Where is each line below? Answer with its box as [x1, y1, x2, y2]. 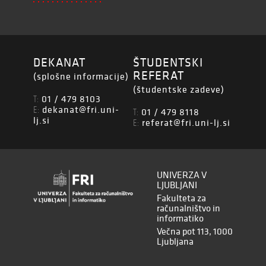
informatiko [157, 212, 204, 224]
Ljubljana [157, 235, 194, 247]
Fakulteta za [157, 192, 206, 204]
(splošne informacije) [33, 70, 129, 82]
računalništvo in [157, 202, 220, 214]
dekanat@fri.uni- [42, 103, 119, 115]
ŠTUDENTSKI [133, 55, 203, 70]
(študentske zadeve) [133, 83, 224, 95]
